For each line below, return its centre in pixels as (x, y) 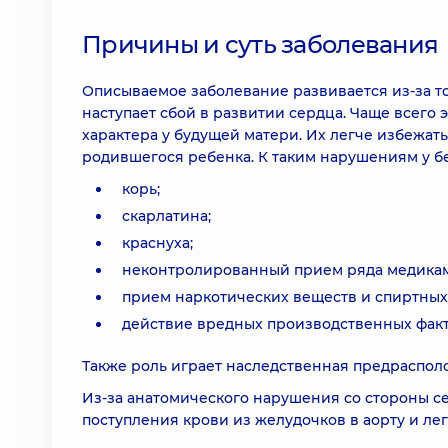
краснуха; (157, 243)
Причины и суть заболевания (260, 44)
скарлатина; (166, 216)
